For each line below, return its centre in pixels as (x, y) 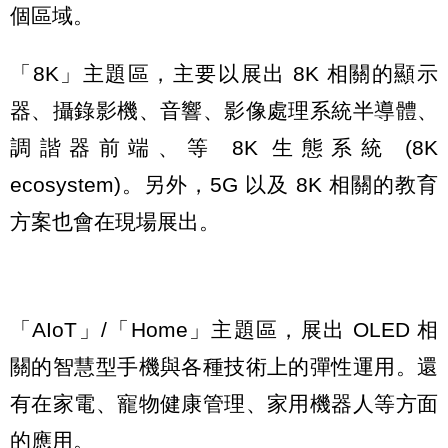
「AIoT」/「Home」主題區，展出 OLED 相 (224, 330)
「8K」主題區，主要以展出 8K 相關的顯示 (224, 73)
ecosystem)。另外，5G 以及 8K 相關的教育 (224, 184)
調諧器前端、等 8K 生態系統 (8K (224, 147)
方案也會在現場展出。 (115, 221)
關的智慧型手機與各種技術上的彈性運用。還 (224, 367)
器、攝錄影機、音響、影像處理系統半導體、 (224, 110)
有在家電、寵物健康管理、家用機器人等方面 (224, 404)
